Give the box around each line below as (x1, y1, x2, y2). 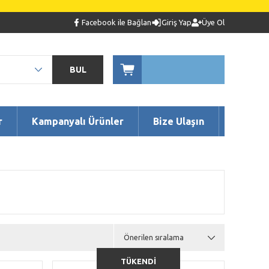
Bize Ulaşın (153, 116, 204, 127)
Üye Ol (202, 18, 225, 26)
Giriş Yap (162, 18, 192, 26)
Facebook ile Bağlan (82, 18, 151, 26)
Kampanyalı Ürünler (32, 116, 124, 127)
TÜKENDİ (121, 256, 156, 265)
